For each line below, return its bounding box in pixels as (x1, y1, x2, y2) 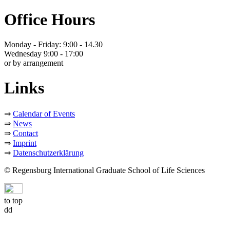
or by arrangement (4, 58, 63, 67)
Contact (13, 128, 38, 138)
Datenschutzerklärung (13, 148, 84, 157)
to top (4, 196, 23, 205)
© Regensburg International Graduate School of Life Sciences (4, 165, 205, 175)
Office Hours (4, 10, 95, 29)
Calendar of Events (13, 109, 75, 118)
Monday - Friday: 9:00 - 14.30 (4, 40, 103, 49)
